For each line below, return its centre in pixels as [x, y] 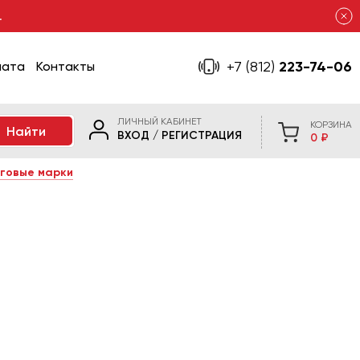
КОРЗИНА [331, 125]
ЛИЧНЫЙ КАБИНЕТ [160, 121]
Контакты [65, 66]
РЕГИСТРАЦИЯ [202, 135]
